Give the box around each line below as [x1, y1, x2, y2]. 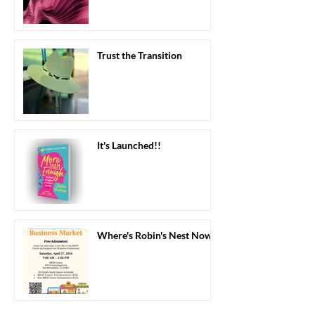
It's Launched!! [97, 139, 161, 151]
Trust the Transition [97, 49, 182, 61]
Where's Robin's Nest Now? [97, 229, 217, 241]
